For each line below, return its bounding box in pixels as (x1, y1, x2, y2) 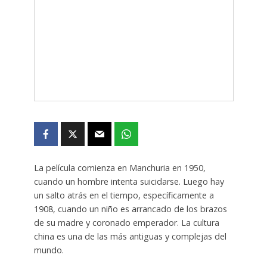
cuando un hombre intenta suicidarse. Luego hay (33, 175, 224, 187)
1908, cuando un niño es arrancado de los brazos (33, 203, 227, 215)
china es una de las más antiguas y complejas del (33, 230, 226, 242)
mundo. (33, 244, 64, 256)
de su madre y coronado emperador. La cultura (33, 216, 219, 228)
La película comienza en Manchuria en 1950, (33, 162, 206, 173)
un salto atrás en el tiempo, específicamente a (33, 189, 214, 201)
